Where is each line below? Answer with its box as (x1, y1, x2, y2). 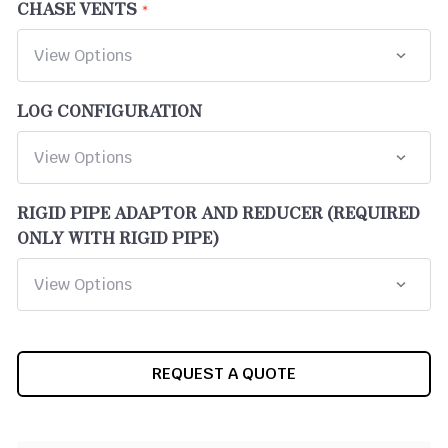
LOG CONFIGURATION (17, 97, 202, 122)
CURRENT (17, 354, 80, 373)
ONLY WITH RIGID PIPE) (17, 224, 219, 249)
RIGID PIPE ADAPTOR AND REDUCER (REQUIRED (17, 199, 420, 224)
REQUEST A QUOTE (152, 362, 296, 384)
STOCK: (17, 375, 66, 394)
